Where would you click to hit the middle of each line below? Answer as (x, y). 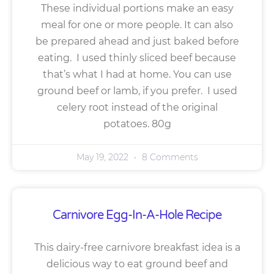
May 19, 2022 (103, 157)
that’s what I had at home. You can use (137, 75)
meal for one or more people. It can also (137, 25)
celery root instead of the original (137, 108)
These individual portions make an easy (137, 9)
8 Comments (168, 157)
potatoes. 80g (137, 124)
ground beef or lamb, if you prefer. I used (137, 91)
